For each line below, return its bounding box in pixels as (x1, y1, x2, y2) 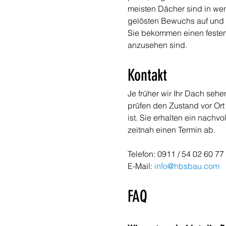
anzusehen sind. (128, 40, 187, 50)
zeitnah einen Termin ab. (128, 125, 215, 135)
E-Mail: (128, 161, 154, 171)
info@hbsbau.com (154, 161, 219, 171)
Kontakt (128, 66, 167, 85)
